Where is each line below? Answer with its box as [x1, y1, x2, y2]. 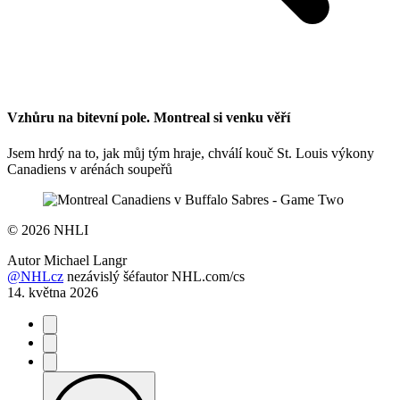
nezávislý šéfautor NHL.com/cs [67, 268, 245, 284]
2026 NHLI [18, 221, 88, 237]
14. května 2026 [7, 284, 98, 300]
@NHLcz [7, 268, 63, 284]
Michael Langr [44, 252, 127, 268]
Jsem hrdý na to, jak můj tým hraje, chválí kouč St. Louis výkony [7, 145, 374, 161]
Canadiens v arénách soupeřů [7, 161, 172, 177]
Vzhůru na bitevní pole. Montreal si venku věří [7, 110, 290, 126]
